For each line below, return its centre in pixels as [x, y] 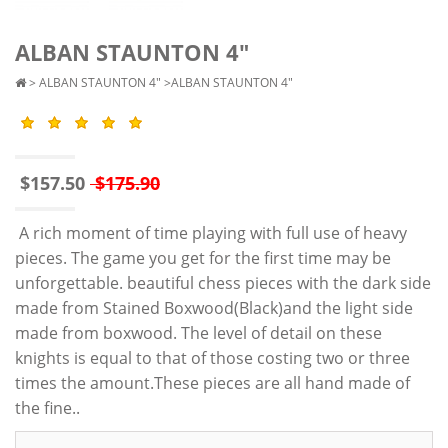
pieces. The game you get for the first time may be [203, 257]
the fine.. [47, 407]
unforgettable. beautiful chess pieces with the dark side [223, 282]
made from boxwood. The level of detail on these [198, 332]
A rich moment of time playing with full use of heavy [211, 232]
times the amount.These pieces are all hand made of [212, 382]
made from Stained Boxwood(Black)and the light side [214, 307]
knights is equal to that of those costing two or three [212, 357]
